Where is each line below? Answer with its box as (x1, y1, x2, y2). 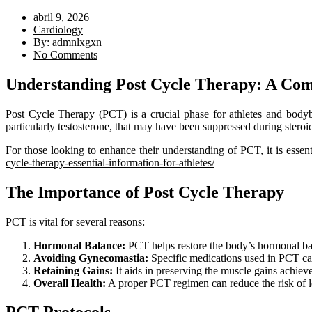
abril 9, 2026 (33, 10, 89, 23)
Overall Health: (33, 276, 106, 289)
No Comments (33, 48, 97, 61)
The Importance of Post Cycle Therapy (6, 182, 284, 201)
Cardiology (33, 23, 83, 36)
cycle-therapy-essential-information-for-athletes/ (6, 156, 214, 169)
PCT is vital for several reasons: (6, 215, 145, 228)
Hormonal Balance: (33, 239, 125, 251)
